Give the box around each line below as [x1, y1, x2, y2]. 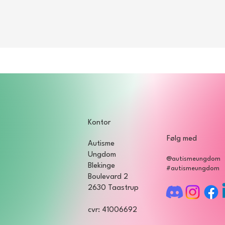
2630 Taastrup [87, 184, 139, 192]
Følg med [166, 135, 199, 143]
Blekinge [87, 162, 115, 170]
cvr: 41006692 [87, 206, 137, 214]
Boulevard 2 [87, 173, 128, 181]
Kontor [88, 119, 111, 127]
